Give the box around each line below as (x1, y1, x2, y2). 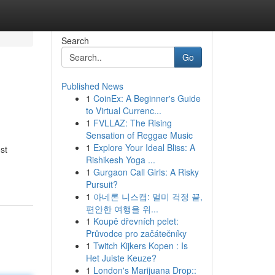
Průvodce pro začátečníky (85, 227, 187, 239)
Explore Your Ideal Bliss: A (93, 141, 195, 153)
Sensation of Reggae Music (85, 129, 193, 141)
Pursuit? (85, 178, 118, 190)
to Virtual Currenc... (85, 104, 161, 117)
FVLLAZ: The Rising (93, 117, 172, 129)
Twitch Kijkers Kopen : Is (93, 239, 188, 252)
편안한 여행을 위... (85, 203, 158, 215)
